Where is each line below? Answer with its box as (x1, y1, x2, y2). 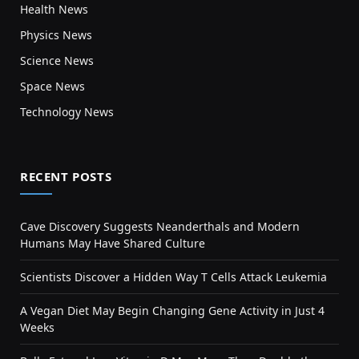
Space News (20, 79, 85, 95)
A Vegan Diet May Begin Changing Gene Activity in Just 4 (20, 303, 325, 319)
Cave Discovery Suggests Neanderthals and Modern (20, 219, 300, 235)
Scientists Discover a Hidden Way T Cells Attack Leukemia (20, 269, 327, 285)
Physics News (20, 27, 92, 43)
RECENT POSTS (20, 168, 112, 185)
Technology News (20, 104, 114, 120)
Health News (20, 2, 88, 18)
